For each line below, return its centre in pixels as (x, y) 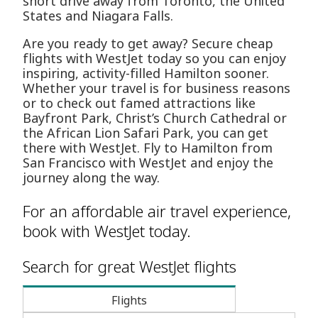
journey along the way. (91, 178)
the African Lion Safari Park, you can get (146, 133)
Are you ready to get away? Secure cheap (148, 44)
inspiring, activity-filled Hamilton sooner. (146, 73)
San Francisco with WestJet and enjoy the (148, 163)
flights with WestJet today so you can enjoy (154, 59)
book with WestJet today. (107, 231)
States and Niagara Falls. (98, 16)
